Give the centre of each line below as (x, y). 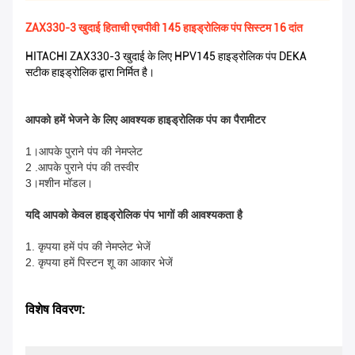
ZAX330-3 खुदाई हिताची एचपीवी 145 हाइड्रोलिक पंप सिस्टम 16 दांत (164, 28)
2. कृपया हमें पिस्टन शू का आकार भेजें (99, 263)
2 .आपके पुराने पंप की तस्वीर (82, 168)
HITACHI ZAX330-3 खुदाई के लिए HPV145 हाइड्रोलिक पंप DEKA (166, 57)
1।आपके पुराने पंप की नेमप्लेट (84, 152)
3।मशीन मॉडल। (59, 183)
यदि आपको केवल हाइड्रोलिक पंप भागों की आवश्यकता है (134, 215)
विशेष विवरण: (55, 310)
